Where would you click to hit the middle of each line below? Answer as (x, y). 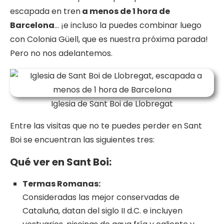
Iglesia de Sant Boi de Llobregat (112, 104)
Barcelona (32, 25)
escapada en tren (45, 11)
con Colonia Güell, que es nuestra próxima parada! (109, 39)
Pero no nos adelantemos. (61, 53)
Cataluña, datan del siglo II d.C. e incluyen (102, 211)
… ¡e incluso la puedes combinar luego (128, 25)
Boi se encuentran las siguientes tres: (82, 140)
